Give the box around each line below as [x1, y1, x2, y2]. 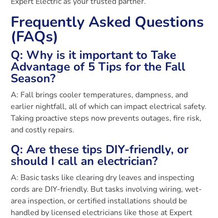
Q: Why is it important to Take [11, 47, 177, 63]
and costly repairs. [11, 125, 75, 136]
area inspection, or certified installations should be [11, 196, 188, 207]
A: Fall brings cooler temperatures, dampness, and [11, 90, 188, 101]
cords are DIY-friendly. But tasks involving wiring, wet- [11, 184, 202, 195]
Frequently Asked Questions [11, 12, 204, 33]
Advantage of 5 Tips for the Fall [11, 59, 186, 75]
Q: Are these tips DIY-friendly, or [11, 142, 189, 158]
